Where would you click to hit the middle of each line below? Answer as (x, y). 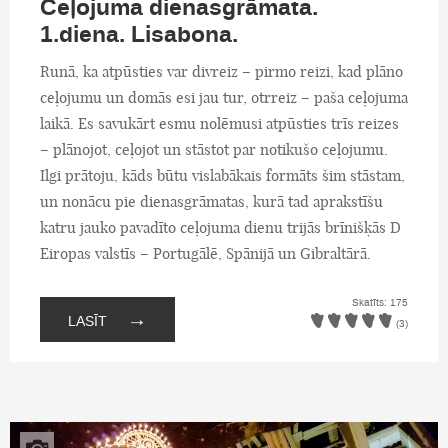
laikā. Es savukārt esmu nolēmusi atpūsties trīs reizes (219, 123)
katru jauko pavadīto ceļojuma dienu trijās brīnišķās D (220, 227)
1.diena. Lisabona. (139, 34)
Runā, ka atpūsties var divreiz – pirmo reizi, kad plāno (221, 71)
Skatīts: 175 (380, 303)
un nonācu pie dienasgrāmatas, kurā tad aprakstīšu (211, 201)
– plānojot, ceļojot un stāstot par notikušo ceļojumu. (214, 149)
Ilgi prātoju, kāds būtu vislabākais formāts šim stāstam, (222, 175)
